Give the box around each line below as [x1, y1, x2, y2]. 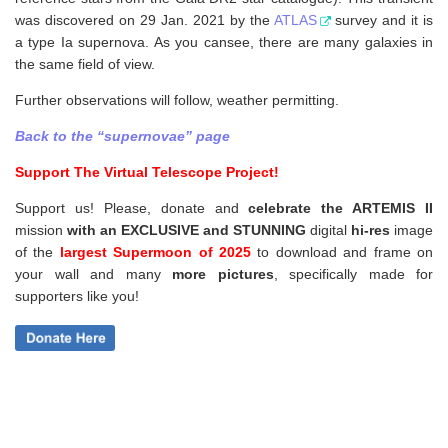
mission [15, 222, 67, 239]
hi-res [351, 222, 390, 239]
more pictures [172, 266, 274, 283]
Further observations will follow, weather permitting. [15, 91, 339, 108]
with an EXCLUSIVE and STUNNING [67, 222, 306, 239]
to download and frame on [257, 244, 434, 261]
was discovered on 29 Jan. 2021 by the [15, 11, 274, 28]
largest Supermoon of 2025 [59, 244, 258, 261]
